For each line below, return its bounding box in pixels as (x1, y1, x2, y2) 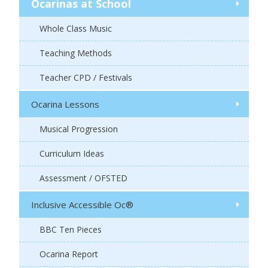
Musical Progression (39, 123, 118, 135)
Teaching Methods (39, 47, 112, 59)
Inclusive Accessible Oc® (31, 199, 133, 211)
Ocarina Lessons (31, 98, 99, 111)
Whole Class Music (39, 23, 112, 35)
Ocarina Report (39, 248, 98, 260)
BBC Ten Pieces (39, 224, 102, 236)
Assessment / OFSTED (39, 172, 127, 184)
